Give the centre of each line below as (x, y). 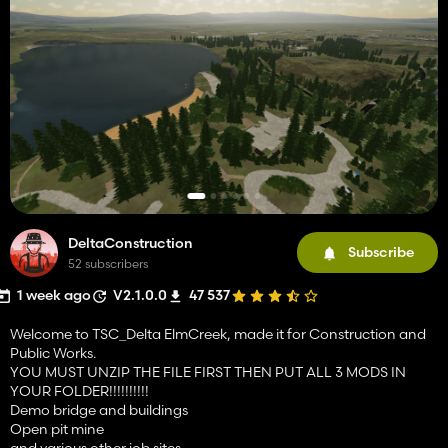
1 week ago (54, 294)
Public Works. (53, 352)
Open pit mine (57, 428)
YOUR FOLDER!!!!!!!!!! (79, 390)
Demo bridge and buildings (99, 409)
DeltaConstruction (130, 242)
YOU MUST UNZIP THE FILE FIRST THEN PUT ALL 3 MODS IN (208, 371)
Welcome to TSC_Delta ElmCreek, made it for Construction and (218, 333)
